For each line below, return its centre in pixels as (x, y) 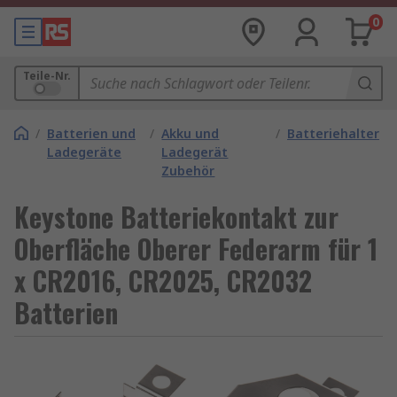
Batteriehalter (333, 133)
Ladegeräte (84, 152)
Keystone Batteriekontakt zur (176, 217)
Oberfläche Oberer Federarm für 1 (196, 249)
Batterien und (91, 133)
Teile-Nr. (47, 76)
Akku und (191, 133)
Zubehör (188, 171)
